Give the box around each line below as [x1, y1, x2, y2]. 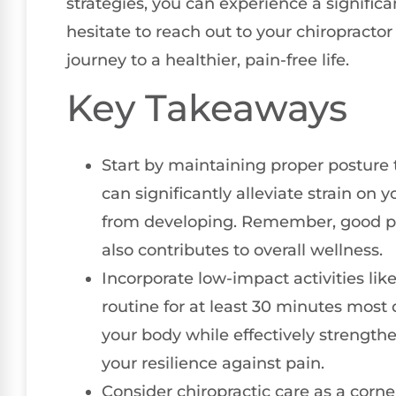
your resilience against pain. [102, 354, 324, 374]
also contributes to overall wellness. [102, 240, 383, 261]
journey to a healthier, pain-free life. [66, 49, 349, 70]
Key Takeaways [66, 86, 347, 131]
